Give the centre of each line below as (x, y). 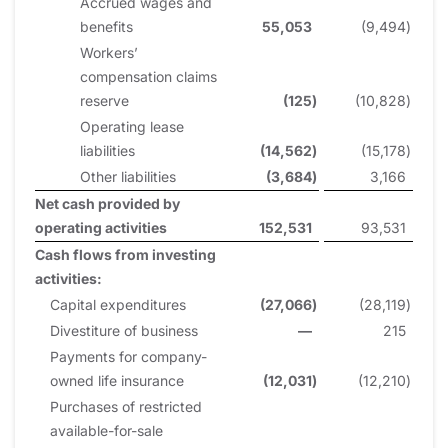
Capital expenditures (118, 304)
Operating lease (132, 126)
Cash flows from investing (125, 254)
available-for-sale (106, 430)
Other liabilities (128, 176)
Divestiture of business (124, 330)
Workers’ (109, 52)
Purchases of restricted (126, 406)
